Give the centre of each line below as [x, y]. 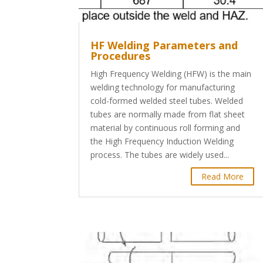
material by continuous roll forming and [166, 127]
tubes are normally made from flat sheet [168, 114]
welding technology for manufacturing [163, 87]
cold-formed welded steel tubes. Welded [167, 100]
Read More [223, 176]
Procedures [121, 55]
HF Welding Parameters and [164, 45]
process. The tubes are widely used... [160, 154]
